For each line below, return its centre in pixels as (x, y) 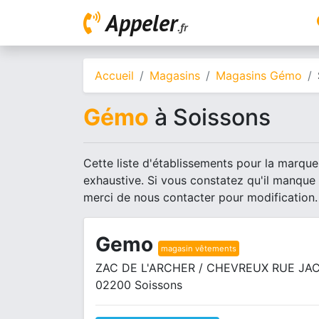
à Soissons (210, 117)
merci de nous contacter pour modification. (200, 197)
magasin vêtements (199, 248)
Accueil (114, 75)
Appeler (141, 23)
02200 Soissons (139, 285)
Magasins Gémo (259, 75)
